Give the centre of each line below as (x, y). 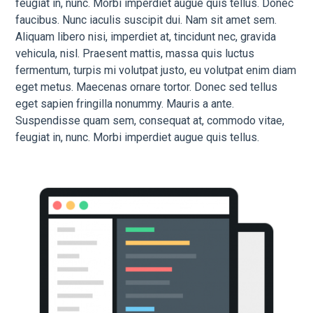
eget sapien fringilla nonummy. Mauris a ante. (125, 103)
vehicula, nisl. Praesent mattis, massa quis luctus (135, 53)
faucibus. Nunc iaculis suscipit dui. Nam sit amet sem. (146, 20)
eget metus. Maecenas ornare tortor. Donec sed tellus (147, 87)
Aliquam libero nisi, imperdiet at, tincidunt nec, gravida (146, 36)
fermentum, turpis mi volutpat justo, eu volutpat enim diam (156, 70)
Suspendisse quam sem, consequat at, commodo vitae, (150, 120)
